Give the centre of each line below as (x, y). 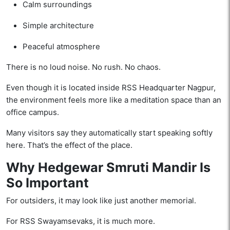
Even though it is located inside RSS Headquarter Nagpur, (111, 88)
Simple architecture (58, 26)
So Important (47, 183)
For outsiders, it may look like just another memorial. (101, 201)
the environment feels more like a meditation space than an (114, 100)
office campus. (33, 112)
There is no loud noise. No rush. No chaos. (83, 67)
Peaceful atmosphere (61, 47)
